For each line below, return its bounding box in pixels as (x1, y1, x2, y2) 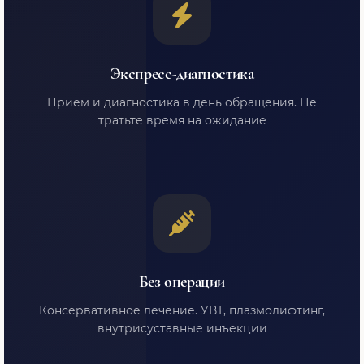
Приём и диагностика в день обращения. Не (47, 95, 317, 110)
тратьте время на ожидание (97, 113, 266, 128)
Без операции (138, 272, 226, 292)
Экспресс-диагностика (110, 64, 254, 84)
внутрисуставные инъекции (97, 321, 267, 336)
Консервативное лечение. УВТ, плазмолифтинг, (39, 303, 325, 318)
